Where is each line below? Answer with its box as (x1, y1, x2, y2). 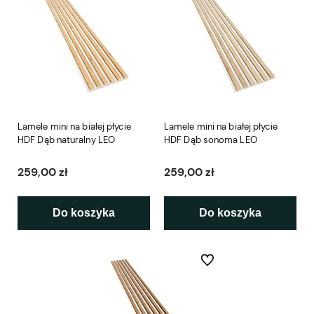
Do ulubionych (200, 254, 257, 266)
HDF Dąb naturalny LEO (18, 134, 116, 146)
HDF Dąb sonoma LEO (164, 134, 257, 146)
